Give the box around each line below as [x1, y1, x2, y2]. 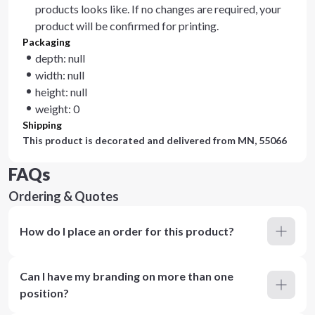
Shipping [22, 119, 62, 131]
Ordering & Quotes [8, 188, 119, 204]
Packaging [22, 36, 70, 48]
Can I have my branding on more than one [20, 269, 233, 283]
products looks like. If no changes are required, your [35, 2, 281, 15]
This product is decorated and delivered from [22, 134, 238, 146]
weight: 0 [35, 102, 79, 115]
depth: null [35, 51, 85, 65]
